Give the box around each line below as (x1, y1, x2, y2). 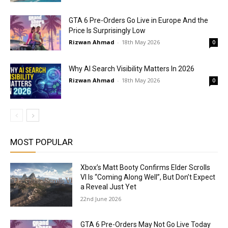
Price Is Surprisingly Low (69, 26, 146, 35)
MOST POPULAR (10, 137, 73, 147)
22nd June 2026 (80, 195, 122, 203)
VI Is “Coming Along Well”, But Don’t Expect (80, 173, 216, 181)
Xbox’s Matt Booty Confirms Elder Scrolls (80, 163, 211, 172)
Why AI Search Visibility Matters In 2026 (69, 65, 194, 73)
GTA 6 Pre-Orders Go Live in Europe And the (69, 16, 208, 24)
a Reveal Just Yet (80, 183, 137, 191)
